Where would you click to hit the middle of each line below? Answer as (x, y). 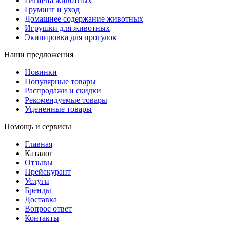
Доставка (41, 199)
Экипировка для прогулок (71, 37)
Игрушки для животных (67, 28)
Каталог (39, 153)
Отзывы (39, 162)
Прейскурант (48, 171)
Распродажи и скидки (63, 90)
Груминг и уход (52, 9)
